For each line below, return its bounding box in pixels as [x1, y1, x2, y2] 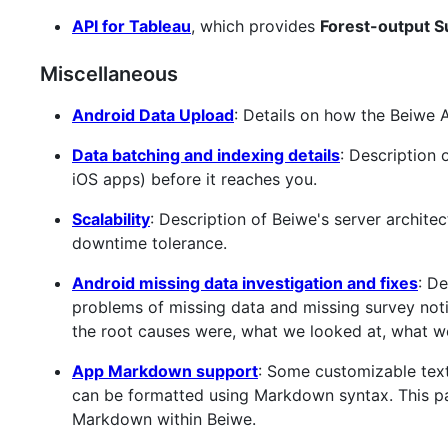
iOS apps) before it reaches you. [72, 169, 317, 190]
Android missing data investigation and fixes [72, 273, 418, 294]
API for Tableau [72, 16, 191, 37]
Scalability [72, 209, 150, 230]
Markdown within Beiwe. [72, 409, 256, 430]
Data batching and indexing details [72, 145, 340, 166]
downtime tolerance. [72, 233, 227, 254]
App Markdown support [72, 361, 258, 382]
